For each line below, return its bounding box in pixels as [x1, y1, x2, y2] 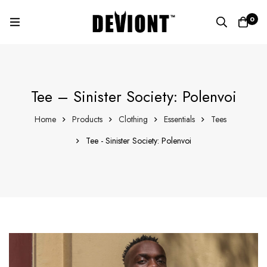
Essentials [163, 113, 195, 125]
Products [72, 113, 103, 125]
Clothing [118, 113, 148, 125]
